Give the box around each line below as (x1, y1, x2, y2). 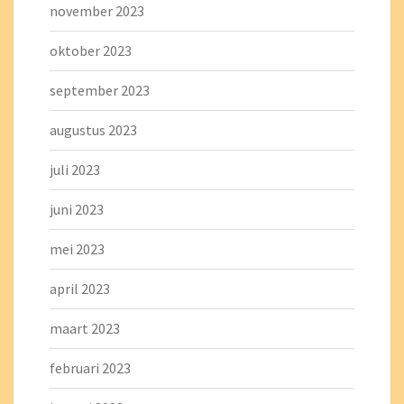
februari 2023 (50, 359, 131, 377)
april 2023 (50, 280, 110, 298)
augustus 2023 (50, 121, 137, 139)
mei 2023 (50, 240, 105, 258)
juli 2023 (50, 161, 100, 179)
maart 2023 (50, 319, 120, 337)
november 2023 (50, 2, 144, 20)
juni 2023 (50, 200, 104, 218)
